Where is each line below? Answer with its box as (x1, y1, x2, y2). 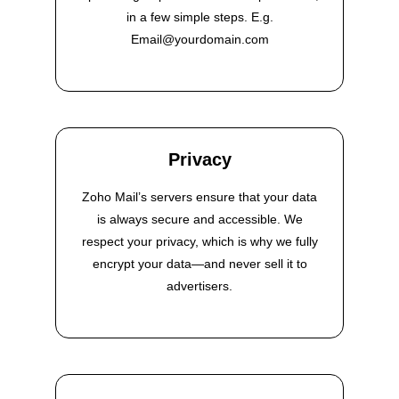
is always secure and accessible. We (96, 212, 303, 227)
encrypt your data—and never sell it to (92, 256, 307, 272)
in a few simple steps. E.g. (126, 10, 273, 25)
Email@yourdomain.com (130, 32, 269, 47)
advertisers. (167, 279, 232, 294)
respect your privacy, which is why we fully (81, 234, 318, 249)
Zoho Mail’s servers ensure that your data (82, 190, 317, 205)
